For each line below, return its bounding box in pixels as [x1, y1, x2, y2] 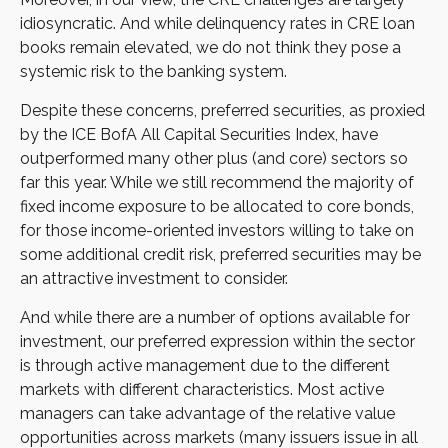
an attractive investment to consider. [20, 269, 288, 289]
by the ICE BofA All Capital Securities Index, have [20, 125, 378, 145]
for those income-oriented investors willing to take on [20, 221, 414, 241]
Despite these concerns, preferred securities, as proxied [20, 101, 425, 121]
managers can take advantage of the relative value [20, 404, 395, 424]
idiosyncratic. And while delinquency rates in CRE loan [20, 14, 415, 34]
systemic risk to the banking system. [20, 62, 287, 82]
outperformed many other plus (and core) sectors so [20, 149, 408, 169]
